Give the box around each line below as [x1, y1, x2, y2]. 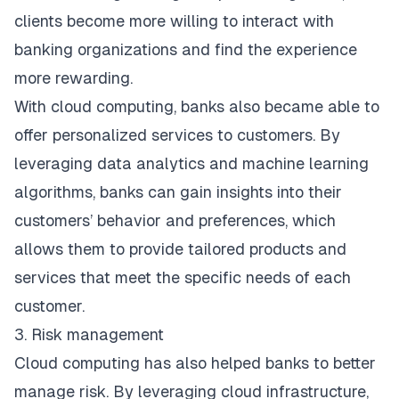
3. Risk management [14, 325, 164, 345]
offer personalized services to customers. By [14, 126, 340, 145]
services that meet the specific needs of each [14, 268, 351, 288]
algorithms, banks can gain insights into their [14, 183, 342, 202]
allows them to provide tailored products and [14, 240, 346, 259]
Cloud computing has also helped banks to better [14, 354, 376, 373]
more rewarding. [14, 69, 133, 88]
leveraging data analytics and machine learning [14, 154, 369, 174]
